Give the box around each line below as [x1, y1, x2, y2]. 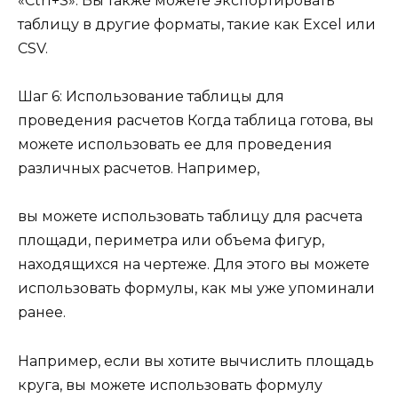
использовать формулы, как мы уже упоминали [18, 280, 375, 298]
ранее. [18, 304, 66, 322]
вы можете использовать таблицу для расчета [18, 208, 362, 226]
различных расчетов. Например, [18, 160, 259, 178]
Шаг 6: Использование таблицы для [18, 88, 284, 106]
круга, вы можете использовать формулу [18, 376, 322, 394]
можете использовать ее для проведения [18, 136, 332, 154]
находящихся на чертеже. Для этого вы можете [18, 256, 370, 274]
